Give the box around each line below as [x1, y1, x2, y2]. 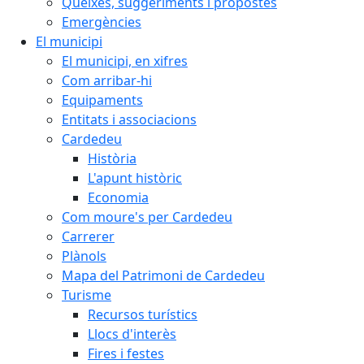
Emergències [62, 13, 141, 32]
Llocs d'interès [88, 325, 176, 344]
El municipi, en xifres [62, 52, 188, 71]
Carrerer [62, 227, 115, 246]
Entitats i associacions [62, 110, 197, 129]
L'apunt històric [88, 169, 182, 188]
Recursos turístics [88, 305, 197, 324]
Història [88, 149, 136, 168]
